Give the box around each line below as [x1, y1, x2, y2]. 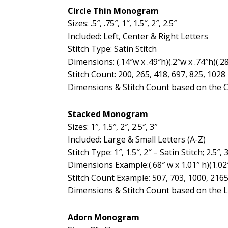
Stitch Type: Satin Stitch [68, 43, 157, 55]
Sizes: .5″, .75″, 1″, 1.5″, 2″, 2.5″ [68, 18, 177, 30]
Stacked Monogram [68, 108, 148, 120]
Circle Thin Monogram [68, 5, 159, 17]
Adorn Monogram [68, 212, 139, 223]
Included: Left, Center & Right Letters [68, 31, 208, 42]
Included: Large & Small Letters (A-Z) [68, 134, 206, 146]
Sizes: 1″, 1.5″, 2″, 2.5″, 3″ [68, 121, 157, 133]
